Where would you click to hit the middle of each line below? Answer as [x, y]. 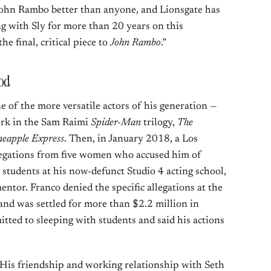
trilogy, [159, 123]
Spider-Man [116, 123]
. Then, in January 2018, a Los [131, 139]
